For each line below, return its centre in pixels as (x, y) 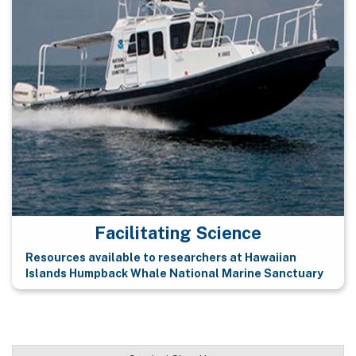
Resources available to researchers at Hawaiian (161, 257)
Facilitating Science (178, 233)
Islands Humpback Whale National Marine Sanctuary (174, 273)
